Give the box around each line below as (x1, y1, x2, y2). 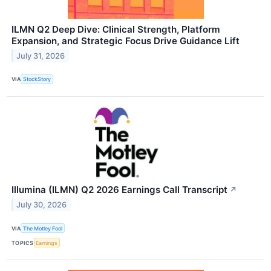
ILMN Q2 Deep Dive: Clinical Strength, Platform (11, 23, 220, 35)
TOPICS (11, 239, 34, 246)
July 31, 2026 (16, 51, 65, 60)
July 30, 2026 (16, 200, 67, 209)
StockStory (23, 76, 51, 83)
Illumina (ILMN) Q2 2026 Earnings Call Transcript (11, 183, 227, 195)
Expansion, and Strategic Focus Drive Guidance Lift (11, 34, 240, 47)
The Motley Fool (23, 224, 63, 232)
